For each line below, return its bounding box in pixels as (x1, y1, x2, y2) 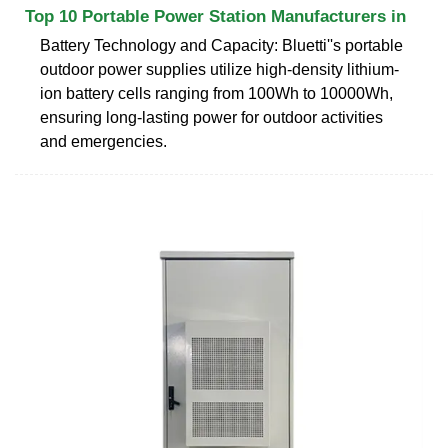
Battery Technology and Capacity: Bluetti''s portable (40, 36, 403, 54)
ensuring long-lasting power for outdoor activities (40, 108, 383, 126)
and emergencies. (40, 132, 167, 150)
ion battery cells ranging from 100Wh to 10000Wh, (40, 84, 393, 102)
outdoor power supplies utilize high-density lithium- (40, 60, 399, 78)
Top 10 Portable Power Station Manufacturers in (25, 6, 406, 26)
